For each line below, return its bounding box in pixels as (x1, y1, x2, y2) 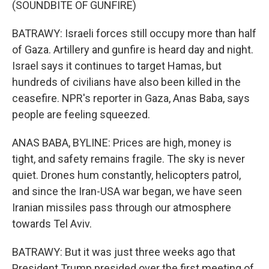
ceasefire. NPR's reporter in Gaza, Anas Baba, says (12, 92, 250, 104)
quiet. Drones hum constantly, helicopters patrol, (12, 169, 241, 181)
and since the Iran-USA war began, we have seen (12, 185, 242, 198)
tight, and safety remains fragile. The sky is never (12, 153, 245, 165)
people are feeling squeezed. (12, 108, 150, 121)
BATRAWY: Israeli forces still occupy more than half (12, 27, 256, 40)
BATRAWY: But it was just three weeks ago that (12, 246, 235, 258)
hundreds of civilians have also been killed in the (12, 76, 241, 88)
